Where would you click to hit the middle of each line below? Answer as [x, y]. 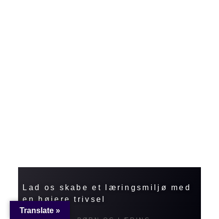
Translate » [40, 210]
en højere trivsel [64, 199]
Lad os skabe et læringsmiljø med [107, 188]
